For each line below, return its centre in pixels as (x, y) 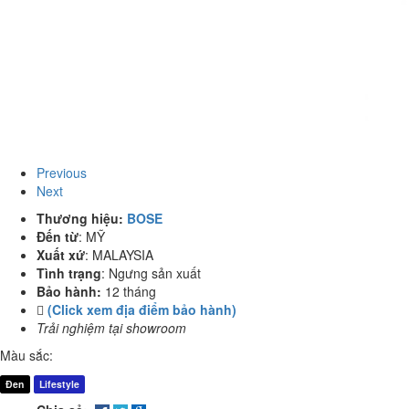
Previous (62, 173)
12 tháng (131, 291)
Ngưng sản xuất (155, 273)
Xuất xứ (61, 255)
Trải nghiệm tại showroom (111, 328)
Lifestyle (59, 384)
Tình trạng (69, 273)
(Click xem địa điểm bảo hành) (142, 309)
